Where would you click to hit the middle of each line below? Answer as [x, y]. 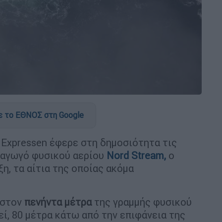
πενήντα [43, 202]
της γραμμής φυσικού [142, 202]
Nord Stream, [138, 155]
